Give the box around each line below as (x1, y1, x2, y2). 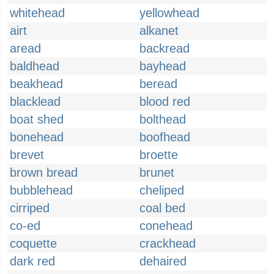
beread (139, 77, 177, 91)
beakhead (10, 77, 63, 91)
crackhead (139, 237, 196, 250)
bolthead (139, 113, 186, 126)
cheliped (139, 183, 184, 197)
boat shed (10, 113, 64, 126)
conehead (139, 219, 193, 232)
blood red (139, 95, 190, 108)
